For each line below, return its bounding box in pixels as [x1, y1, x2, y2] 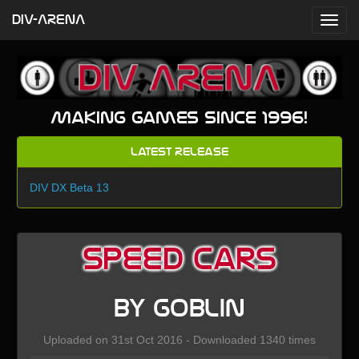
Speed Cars [82, 241, 276, 276]
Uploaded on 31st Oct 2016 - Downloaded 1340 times [42, 333, 316, 346]
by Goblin [113, 294, 245, 323]
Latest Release [130, 144, 228, 159]
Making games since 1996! [50, 107, 309, 127]
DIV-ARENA [12, 13, 85, 27]
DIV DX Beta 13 [29, 180, 109, 194]
